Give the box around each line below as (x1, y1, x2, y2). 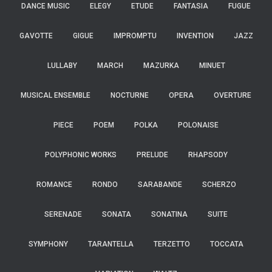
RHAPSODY (188, 151, 228, 159)
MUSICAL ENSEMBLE (21, 91, 90, 100)
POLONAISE (178, 121, 219, 129)
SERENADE (44, 210, 82, 219)
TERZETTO (154, 240, 190, 248)
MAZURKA (143, 61, 179, 70)
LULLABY (47, 61, 77, 70)
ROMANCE (36, 180, 72, 189)
